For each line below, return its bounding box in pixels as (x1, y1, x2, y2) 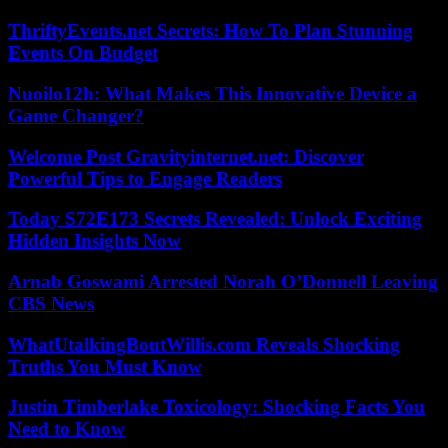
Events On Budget (8, 42, 158, 64)
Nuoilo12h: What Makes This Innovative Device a (8, 82, 417, 104)
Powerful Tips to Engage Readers (8, 167, 282, 189)
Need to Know (8, 418, 125, 440)
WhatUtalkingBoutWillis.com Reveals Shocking (8, 333, 400, 355)
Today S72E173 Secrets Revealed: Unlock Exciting (8, 208, 422, 230)
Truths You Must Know (8, 355, 202, 377)
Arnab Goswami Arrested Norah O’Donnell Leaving (8, 271, 438, 292)
